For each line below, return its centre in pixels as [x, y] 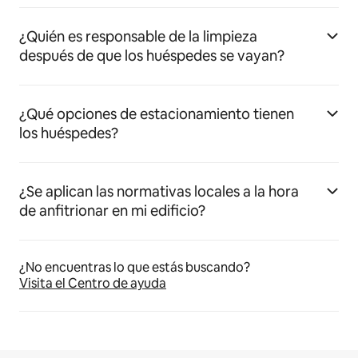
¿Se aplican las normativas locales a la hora [159, 192]
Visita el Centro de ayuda [93, 284]
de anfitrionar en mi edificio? [112, 211]
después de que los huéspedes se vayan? [152, 56]
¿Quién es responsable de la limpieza [138, 37]
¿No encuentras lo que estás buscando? [135, 268]
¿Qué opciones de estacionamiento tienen [157, 114]
